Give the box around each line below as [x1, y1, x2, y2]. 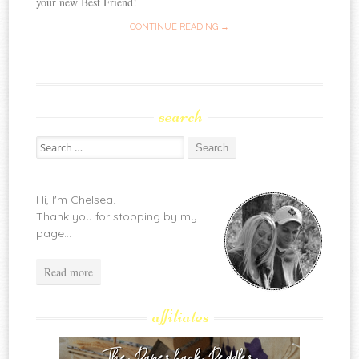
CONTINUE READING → [130, 22, 229, 33]
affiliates [152, 305, 209, 329]
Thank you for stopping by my [36, 209, 198, 224]
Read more [44, 264, 94, 280]
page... [36, 226, 72, 241]
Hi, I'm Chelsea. [36, 192, 116, 208]
